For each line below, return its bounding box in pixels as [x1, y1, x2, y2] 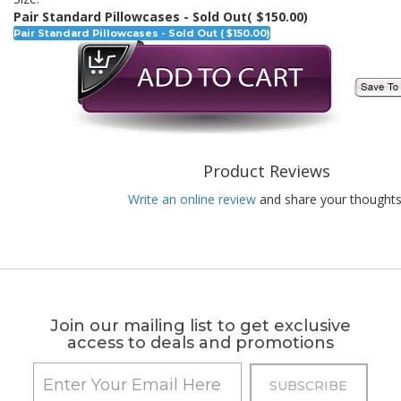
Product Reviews [202, 160, 330, 182]
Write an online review [128, 191, 256, 208]
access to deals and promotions [67, 333, 334, 353]
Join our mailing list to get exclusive [50, 316, 351, 336]
